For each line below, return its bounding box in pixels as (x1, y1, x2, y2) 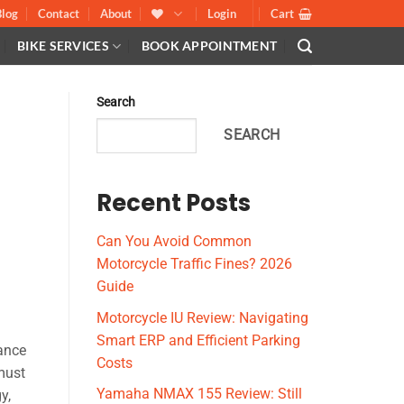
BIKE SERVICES (17, 38, 109, 53)
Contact (38, 6, 80, 21)
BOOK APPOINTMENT (141, 38, 278, 53)
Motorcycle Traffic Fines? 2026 (96, 255, 292, 273)
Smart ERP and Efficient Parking (96, 331, 300, 349)
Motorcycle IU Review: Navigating (96, 308, 308, 326)
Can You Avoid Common (96, 233, 252, 251)
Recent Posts (96, 187, 251, 220)
